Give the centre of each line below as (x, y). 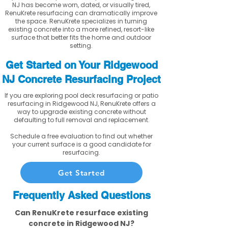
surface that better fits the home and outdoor (81, 37)
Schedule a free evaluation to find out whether (81, 136)
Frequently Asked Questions (81, 195)
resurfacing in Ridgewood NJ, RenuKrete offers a (81, 104)
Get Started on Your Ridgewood (81, 65)
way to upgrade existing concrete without (81, 112)
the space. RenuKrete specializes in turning (81, 21)
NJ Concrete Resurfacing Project (81, 79)
